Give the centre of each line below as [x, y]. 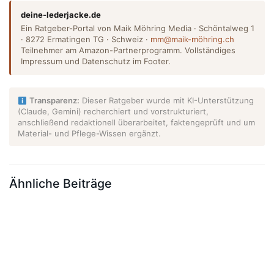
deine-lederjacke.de [61, 15]
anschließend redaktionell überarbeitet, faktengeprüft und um [136, 123]
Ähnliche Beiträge [61, 184]
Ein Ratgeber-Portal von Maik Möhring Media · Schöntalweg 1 [138, 28]
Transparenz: [54, 101]
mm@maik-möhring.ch [192, 39]
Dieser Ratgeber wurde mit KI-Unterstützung [166, 101]
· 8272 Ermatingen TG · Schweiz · [86, 39]
